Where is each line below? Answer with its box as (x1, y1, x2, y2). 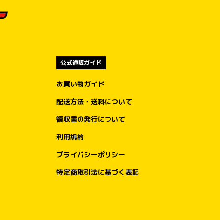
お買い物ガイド (56, 79, 105, 88)
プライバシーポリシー (56, 149, 125, 159)
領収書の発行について (56, 114, 125, 124)
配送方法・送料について (56, 96, 132, 106)
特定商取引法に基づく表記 (56, 167, 139, 177)
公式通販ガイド (60, 58, 102, 67)
